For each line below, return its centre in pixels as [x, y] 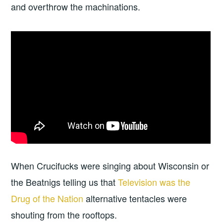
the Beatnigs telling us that [65, 182]
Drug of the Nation [49, 198]
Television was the [154, 182]
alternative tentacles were [137, 198]
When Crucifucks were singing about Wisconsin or [110, 166]
